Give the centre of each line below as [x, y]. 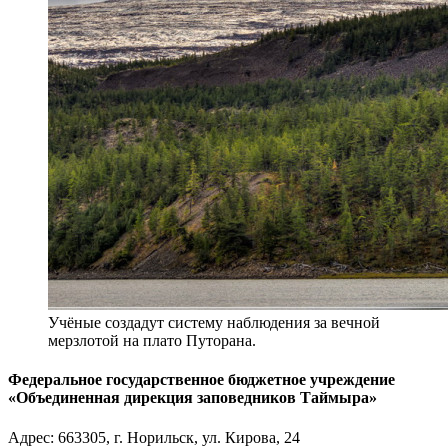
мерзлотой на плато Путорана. [152, 341]
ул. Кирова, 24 [251, 437]
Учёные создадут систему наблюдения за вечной [214, 323]
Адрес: [33, 437]
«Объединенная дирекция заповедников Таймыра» [192, 398]
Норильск [160, 437]
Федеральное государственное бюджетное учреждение [201, 380]
